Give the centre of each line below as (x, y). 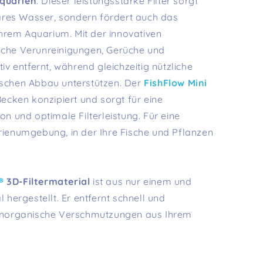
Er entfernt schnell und (113, 198)
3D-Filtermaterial (48, 182)
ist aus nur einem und (141, 182)
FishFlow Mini (176, 83)
